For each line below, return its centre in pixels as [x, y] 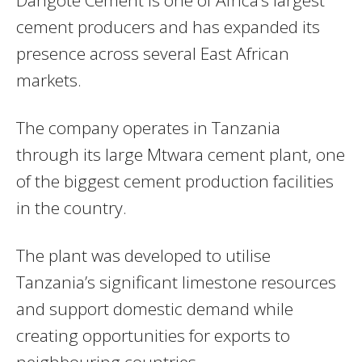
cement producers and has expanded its [168, 27]
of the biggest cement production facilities [175, 181]
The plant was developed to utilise [143, 256]
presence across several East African [153, 54]
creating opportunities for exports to [153, 336]
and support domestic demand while [155, 309]
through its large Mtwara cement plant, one [181, 155]
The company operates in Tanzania [148, 128]
